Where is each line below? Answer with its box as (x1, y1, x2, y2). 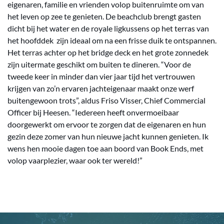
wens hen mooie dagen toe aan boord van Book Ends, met (7, 143, 203, 153)
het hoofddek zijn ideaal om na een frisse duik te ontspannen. (7, 35, 216, 45)
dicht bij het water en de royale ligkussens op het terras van (7, 23, 209, 33)
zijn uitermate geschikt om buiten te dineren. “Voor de (7, 59, 191, 69)
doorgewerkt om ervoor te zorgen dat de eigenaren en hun (7, 119, 206, 129)
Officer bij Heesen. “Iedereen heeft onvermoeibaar (7, 107, 179, 117)
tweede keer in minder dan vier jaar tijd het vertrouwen (7, 71, 195, 81)
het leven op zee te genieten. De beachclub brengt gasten (7, 11, 201, 21)
